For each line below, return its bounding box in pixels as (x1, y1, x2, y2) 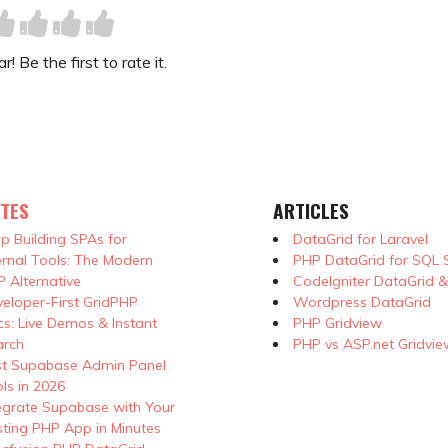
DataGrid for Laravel (293, 229, 428, 248)
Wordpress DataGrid (293, 292, 431, 311)
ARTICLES (273, 195, 349, 225)
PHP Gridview (293, 313, 382, 332)
